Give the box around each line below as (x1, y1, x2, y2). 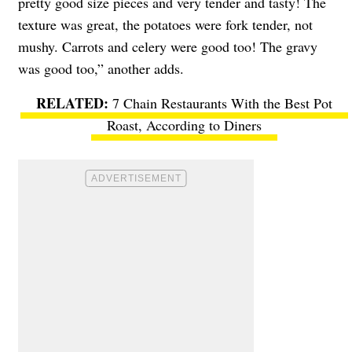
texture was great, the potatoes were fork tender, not (18, 14, 313, 34)
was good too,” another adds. (18, 58, 184, 78)
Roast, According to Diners (106, 115, 262, 134)
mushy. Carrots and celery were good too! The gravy (18, 36, 317, 56)
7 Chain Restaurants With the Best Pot (112, 93, 332, 112)
